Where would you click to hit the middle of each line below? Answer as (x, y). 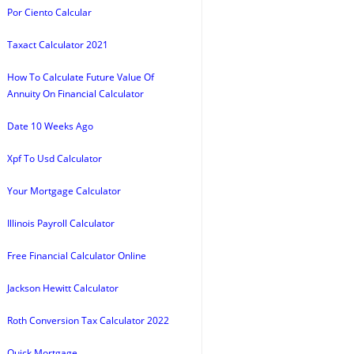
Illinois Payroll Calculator (61, 223)
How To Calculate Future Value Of (81, 77)
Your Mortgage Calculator (64, 191)
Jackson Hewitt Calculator (63, 288)
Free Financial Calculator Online (77, 256)
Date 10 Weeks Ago (50, 126)
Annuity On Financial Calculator (75, 94)
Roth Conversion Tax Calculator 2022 (88, 320)
